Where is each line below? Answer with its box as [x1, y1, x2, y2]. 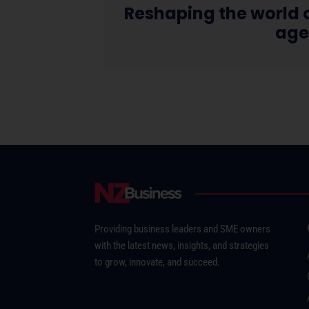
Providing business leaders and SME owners [94, 222, 270, 235]
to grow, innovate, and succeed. [94, 255, 220, 268]
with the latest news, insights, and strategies [94, 239, 269, 252]
